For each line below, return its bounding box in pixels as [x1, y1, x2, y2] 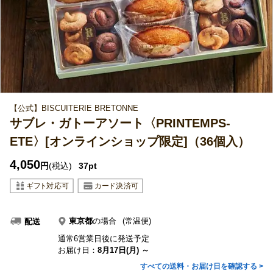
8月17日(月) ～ [97, 246, 149, 255]
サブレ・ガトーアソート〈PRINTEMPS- [10, 116, 230, 130]
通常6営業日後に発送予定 [58, 234, 149, 243]
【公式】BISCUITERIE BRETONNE [10, 104, 138, 113]
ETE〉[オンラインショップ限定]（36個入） [10, 135, 250, 148]
